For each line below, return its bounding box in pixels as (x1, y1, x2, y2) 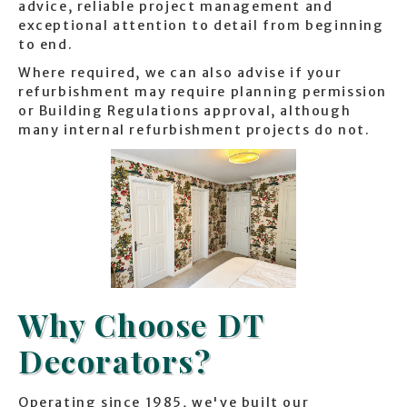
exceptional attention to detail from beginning (18, 17, 384, 35)
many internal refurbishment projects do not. (18, 122, 371, 139)
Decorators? (18, 340, 212, 382)
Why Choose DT (18, 303, 264, 346)
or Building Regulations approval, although (18, 103, 352, 120)
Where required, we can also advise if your (18, 65, 342, 82)
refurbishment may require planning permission (18, 84, 388, 101)
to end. (18, 36, 74, 54)
